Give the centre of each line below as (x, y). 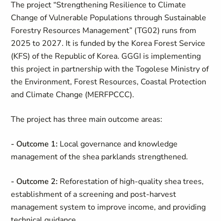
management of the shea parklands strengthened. (100, 157)
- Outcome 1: (35, 144)
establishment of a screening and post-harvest (94, 194)
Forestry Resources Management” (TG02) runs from (104, 31)
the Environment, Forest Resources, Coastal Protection (109, 82)
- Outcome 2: (35, 182)
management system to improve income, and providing (109, 207)
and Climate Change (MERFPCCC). (73, 95)
